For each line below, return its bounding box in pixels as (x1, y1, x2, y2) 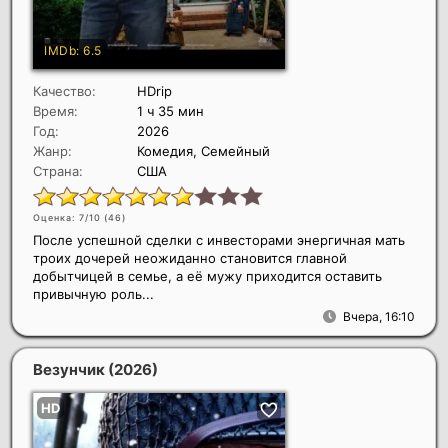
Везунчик (33, 359, 108, 379)
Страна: (33, 162, 83, 179)
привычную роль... (33, 285, 154, 302)
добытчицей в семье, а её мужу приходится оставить (33, 267, 382, 284)
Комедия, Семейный (137, 142, 270, 159)
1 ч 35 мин (137, 102, 204, 119)
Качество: (33, 82, 96, 99)
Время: (33, 102, 78, 119)
